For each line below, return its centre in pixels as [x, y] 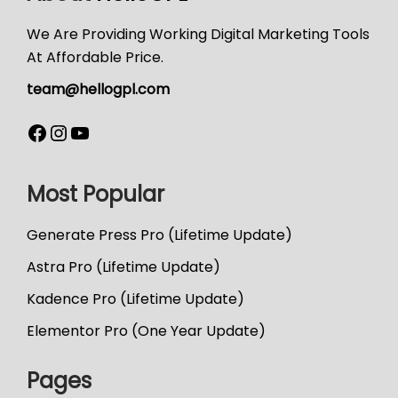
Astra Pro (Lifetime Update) [123, 267]
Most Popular [96, 194]
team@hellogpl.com [98, 89]
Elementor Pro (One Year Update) [146, 330]
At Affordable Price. [95, 57]
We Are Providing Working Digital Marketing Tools [198, 34]
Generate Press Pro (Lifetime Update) [159, 235]
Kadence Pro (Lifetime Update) [135, 298]
